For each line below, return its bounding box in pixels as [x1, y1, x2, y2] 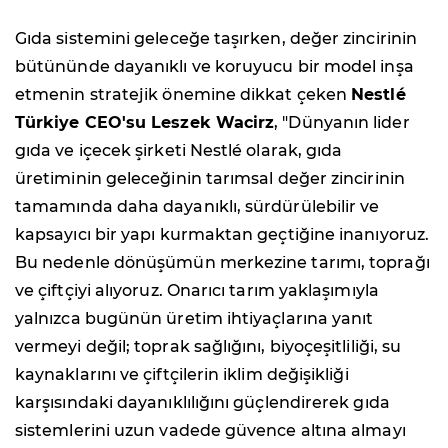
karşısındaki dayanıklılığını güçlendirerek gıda [15, 392, 390, 412]
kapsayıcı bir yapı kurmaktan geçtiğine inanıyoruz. [15, 224, 429, 244]
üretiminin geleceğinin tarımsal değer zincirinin [15, 168, 405, 188]
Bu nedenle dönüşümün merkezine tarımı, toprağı [15, 252, 430, 272]
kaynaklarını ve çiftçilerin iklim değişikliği [15, 364, 349, 384]
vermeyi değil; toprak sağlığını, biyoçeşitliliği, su [15, 336, 402, 356]
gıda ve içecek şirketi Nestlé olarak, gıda [15, 140, 343, 160]
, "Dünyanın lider [274, 112, 410, 132]
